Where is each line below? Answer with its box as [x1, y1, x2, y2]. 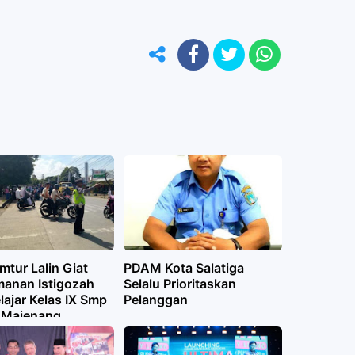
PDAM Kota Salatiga [123, 260, 244, 276]
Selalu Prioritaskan [123, 276, 236, 292]
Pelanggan [123, 292, 188, 307]
